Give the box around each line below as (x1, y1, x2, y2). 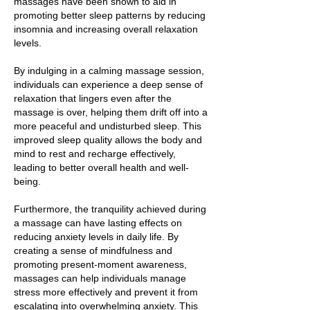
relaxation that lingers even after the (14, 93, 172, 104)
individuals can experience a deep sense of (14, 79, 203, 90)
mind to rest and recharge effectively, (14, 148, 176, 159)
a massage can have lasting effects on (14, 217, 182, 228)
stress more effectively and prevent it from (14, 286, 198, 298)
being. (14, 176, 41, 187)
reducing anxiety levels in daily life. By (14, 231, 179, 242)
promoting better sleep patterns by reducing (14, 10, 206, 21)
